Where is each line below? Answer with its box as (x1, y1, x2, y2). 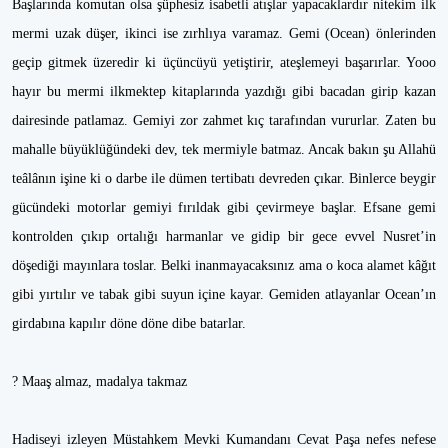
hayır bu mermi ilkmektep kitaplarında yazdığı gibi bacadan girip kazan (12, 84, 436, 99)
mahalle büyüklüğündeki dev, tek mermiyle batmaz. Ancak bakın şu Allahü (12, 142, 436, 157)
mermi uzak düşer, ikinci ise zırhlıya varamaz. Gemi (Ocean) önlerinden (12, 26, 436, 41)
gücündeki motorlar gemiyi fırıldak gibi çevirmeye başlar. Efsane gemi (12, 200, 436, 215)
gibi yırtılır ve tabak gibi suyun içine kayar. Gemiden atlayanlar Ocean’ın (12, 287, 436, 302)
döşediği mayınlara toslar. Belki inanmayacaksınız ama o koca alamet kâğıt (12, 258, 436, 273)
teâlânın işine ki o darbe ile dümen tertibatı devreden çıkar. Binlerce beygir (12, 171, 436, 186)
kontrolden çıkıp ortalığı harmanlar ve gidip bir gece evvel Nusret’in (12, 229, 436, 244)
